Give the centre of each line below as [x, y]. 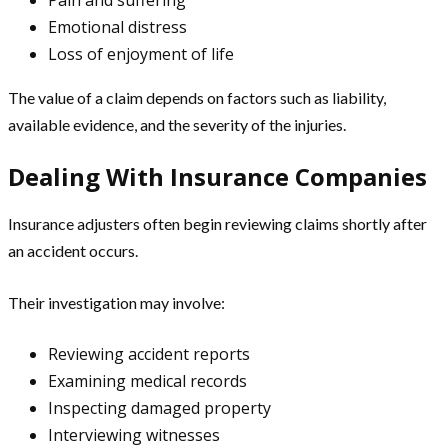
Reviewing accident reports [149, 353]
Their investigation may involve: [116, 302]
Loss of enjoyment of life [141, 53]
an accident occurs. [73, 250]
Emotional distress [117, 26]
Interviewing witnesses [134, 434]
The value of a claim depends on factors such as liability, [197, 97]
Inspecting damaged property [159, 407]
